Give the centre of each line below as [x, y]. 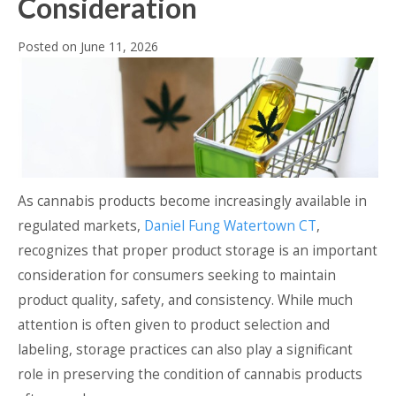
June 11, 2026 [119, 46]
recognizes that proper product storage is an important [198, 250]
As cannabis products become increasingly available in [192, 201]
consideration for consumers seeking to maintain [177, 275]
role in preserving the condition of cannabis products [190, 374]
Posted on [49, 46]
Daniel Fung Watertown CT [230, 225]
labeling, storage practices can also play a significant [185, 349]
